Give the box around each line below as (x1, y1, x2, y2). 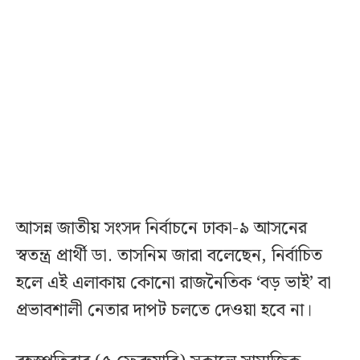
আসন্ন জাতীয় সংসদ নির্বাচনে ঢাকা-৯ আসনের (16, 215, 307, 243)
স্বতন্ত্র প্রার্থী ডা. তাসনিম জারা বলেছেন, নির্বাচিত (16, 242, 322, 271)
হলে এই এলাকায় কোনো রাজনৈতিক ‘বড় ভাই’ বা (16, 269, 331, 298)
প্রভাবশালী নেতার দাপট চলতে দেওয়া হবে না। (16, 297, 312, 325)
